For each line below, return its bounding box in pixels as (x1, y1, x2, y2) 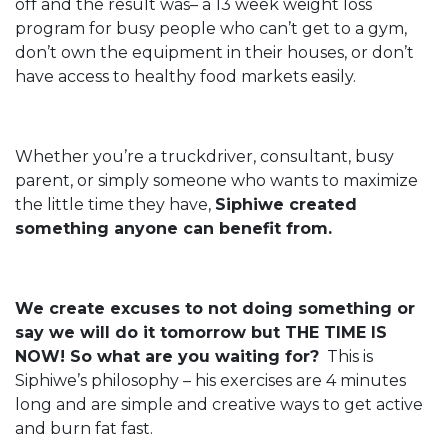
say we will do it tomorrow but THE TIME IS (15, 323, 387, 343)
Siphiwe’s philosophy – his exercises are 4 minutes (15, 371, 406, 391)
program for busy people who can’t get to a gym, (15, 19, 407, 39)
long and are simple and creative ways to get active (15, 395, 423, 415)
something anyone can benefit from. (15, 219, 332, 239)
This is (319, 347, 373, 367)
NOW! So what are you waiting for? (15, 347, 319, 367)
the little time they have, (15, 195, 215, 215)
